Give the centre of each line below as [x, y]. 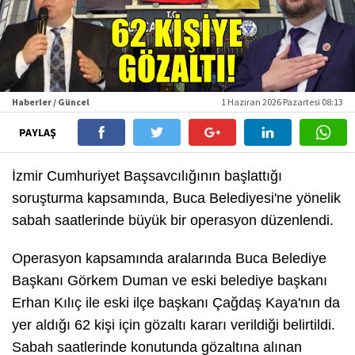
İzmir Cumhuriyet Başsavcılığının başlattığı [147, 176]
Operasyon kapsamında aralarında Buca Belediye [169, 258]
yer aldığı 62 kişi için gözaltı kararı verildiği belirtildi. [174, 324]
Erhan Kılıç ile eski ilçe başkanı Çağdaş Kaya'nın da [176, 302]
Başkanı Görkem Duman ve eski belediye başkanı [170, 280]
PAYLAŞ [38, 132]
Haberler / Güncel [51, 101]
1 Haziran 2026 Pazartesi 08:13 [282, 101]
